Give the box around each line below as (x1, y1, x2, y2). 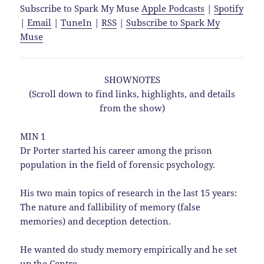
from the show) (99, 102, 165, 114)
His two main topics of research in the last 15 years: (20, 187, 237, 199)
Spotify (214, 2, 244, 15)
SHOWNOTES (104, 74, 160, 86)
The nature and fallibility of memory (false (20, 201, 201, 213)
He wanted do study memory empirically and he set (20, 243, 237, 256)
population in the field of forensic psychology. (20, 159, 216, 171)
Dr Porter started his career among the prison (20, 144, 213, 157)
